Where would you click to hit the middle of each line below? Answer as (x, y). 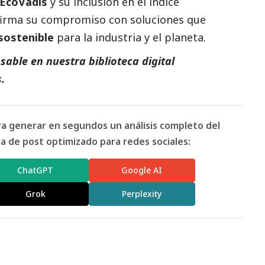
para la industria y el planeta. (130, 37)
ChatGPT (35, 170)
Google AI (142, 170)
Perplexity (142, 194)
